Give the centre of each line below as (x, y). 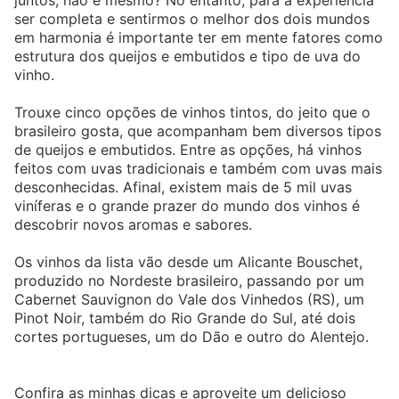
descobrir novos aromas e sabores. (135, 224)
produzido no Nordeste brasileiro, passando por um (189, 281)
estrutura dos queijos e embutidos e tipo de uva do (187, 56)
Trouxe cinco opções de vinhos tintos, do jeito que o (192, 112)
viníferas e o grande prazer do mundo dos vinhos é (187, 206)
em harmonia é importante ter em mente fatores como (199, 37)
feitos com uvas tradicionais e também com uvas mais (198, 168)
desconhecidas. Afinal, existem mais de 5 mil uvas (183, 187)
